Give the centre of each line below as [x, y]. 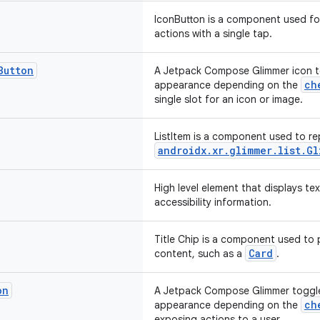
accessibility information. [213, 202]
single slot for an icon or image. [229, 99]
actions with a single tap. [213, 34]
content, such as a [200, 254]
